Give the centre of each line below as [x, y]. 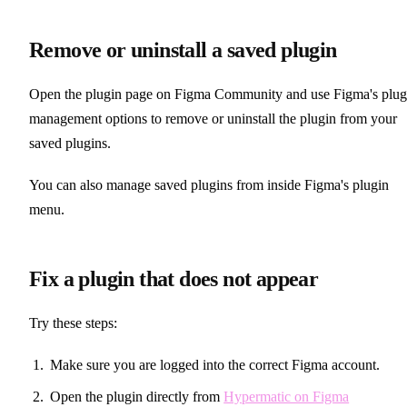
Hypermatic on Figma [287, 397]
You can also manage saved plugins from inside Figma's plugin [209, 184]
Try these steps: [73, 323]
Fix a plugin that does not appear [174, 278]
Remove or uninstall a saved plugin [183, 50]
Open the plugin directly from [137, 397]
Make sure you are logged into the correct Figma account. [215, 365]
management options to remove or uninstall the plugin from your [213, 118]
